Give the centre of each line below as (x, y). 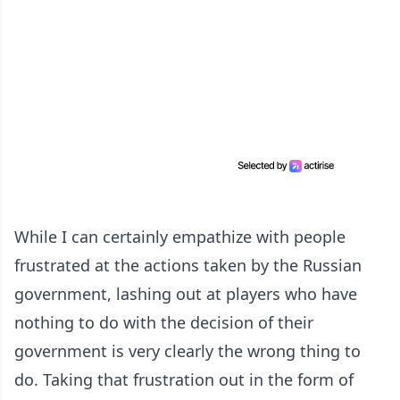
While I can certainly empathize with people (180, 237)
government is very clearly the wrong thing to (187, 351)
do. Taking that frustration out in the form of (184, 379)
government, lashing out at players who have (186, 294)
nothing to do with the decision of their (164, 322)
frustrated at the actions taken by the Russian (188, 265)
